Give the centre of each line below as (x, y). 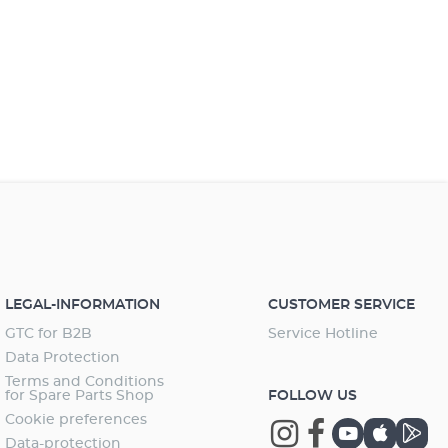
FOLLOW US (312, 396)
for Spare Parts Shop (80, 396)
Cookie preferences (76, 420)
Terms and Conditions (85, 382)
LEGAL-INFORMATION (83, 305)
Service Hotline (323, 334)
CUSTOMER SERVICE (341, 305)
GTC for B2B (49, 334)
